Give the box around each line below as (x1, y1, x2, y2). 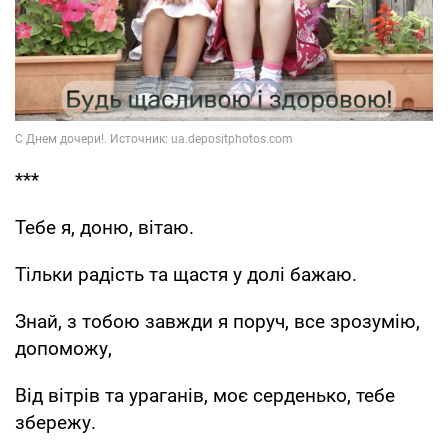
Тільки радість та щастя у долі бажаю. (15, 263, 357, 287)
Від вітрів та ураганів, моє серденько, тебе (15, 384, 395, 408)
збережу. (15, 411, 96, 435)
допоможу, (15, 337, 112, 361)
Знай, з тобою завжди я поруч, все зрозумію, (15, 310, 420, 334)
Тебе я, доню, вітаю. (15, 216, 194, 240)
